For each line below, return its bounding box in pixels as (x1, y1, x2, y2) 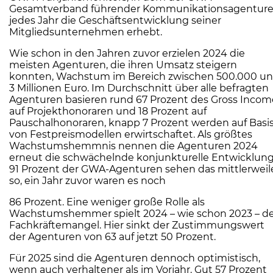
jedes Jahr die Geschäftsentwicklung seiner (9, 15, 221, 27)
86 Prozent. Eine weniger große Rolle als (9, 196, 205, 208)
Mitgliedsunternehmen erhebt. (9, 26, 162, 38)
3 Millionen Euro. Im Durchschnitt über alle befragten (9, 82, 269, 94)
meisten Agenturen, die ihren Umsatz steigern (9, 59, 237, 71)
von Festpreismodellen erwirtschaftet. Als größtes (9, 129, 252, 141)
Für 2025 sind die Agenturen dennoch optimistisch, (9, 252, 260, 264)
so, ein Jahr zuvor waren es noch (9, 175, 166, 187)
